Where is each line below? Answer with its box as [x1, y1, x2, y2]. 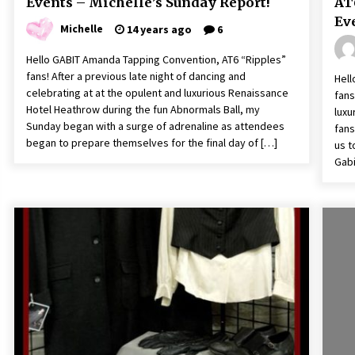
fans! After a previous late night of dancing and [26, 69, 246, 83]
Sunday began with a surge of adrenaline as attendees [26, 119, 284, 133]
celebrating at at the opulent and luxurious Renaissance [26, 86, 288, 100]
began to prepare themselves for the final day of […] [26, 136, 277, 150]
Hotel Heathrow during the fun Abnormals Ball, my [26, 102, 260, 116]
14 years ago [124, 22, 192, 36]
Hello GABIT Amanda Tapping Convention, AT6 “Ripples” [26, 52, 286, 67]
